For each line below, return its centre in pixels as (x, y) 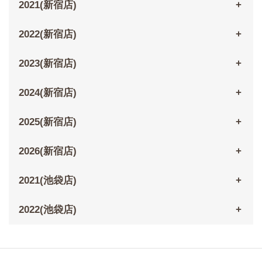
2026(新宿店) (47, 151)
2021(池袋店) (47, 181)
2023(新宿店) (47, 64)
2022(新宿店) (47, 35)
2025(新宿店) (47, 122)
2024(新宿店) (47, 93)
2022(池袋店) (47, 210)
